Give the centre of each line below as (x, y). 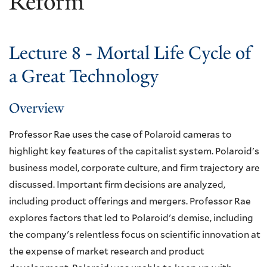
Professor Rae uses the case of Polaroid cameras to (120, 135)
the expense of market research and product (107, 252)
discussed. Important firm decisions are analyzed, (117, 185)
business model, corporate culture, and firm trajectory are (134, 169)
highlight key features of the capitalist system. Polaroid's (134, 152)
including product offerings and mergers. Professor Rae (130, 202)
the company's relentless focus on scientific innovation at (135, 235)
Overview (37, 108)
